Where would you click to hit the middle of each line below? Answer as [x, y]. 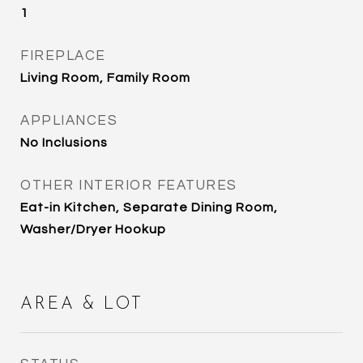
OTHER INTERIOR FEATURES [129, 186]
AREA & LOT [82, 304]
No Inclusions [64, 143]
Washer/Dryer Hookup [93, 229]
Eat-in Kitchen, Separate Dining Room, [149, 207]
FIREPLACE [63, 56]
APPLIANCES [69, 121]
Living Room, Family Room [105, 78]
